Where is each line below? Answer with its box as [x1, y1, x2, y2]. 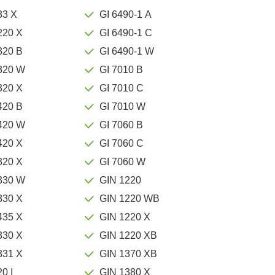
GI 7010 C [99, 82, 144, 93]
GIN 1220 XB [99, 230, 158, 241]
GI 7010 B [99, 64, 144, 75]
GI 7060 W [99, 156, 146, 167]
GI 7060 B [99, 119, 144, 130]
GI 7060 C [99, 137, 144, 149]
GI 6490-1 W [99, 45, 155, 56]
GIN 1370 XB [99, 248, 158, 259]
